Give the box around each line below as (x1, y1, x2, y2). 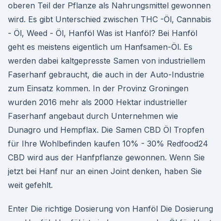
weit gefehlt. (8, 180, 53, 190)
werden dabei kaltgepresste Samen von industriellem (8, 56, 205, 66)
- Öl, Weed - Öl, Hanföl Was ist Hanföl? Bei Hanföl (8, 28, 197, 38)
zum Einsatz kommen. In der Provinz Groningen (8, 83, 188, 93)
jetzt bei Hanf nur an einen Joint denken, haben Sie (8, 166, 202, 176)
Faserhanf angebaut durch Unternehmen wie (8, 111, 178, 121)
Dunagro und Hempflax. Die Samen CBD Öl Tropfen (8, 125, 204, 135)
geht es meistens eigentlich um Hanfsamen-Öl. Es (8, 42, 192, 52)
